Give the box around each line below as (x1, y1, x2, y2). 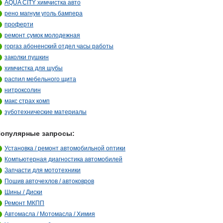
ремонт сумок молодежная (4, 32, 80, 39)
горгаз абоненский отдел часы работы (4, 43, 113, 50)
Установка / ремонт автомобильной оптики (4, 145, 125, 152)
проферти (4, 21, 33, 28)
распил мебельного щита (4, 76, 76, 83)
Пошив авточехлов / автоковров (4, 178, 94, 185)
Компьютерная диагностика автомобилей (4, 156, 122, 163)
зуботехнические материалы (4, 109, 87, 115)
